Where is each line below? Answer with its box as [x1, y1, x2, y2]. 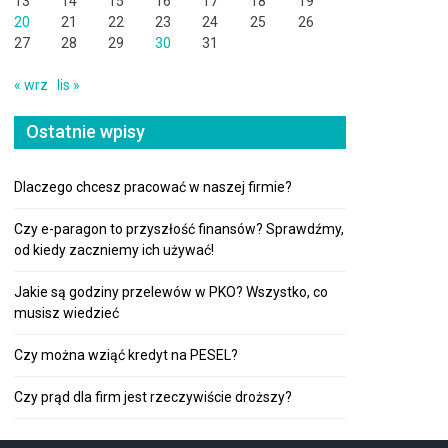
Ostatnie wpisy [26, 120, 145, 142]
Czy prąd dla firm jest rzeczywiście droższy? [14, 388, 292, 405]
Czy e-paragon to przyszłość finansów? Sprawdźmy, [14, 220, 344, 237]
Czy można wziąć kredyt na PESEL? [14, 346, 238, 363]
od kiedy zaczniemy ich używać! [14, 241, 214, 258]
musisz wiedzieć [14, 304, 119, 321]
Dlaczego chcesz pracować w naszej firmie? [14, 178, 292, 195]
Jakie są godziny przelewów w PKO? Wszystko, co [14, 283, 328, 300]
